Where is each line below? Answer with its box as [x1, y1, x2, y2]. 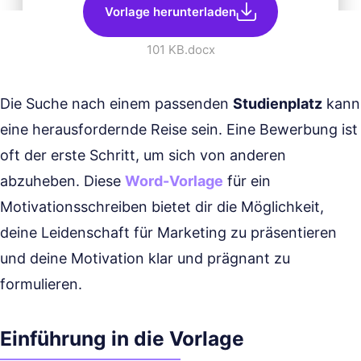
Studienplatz [233, 95, 322, 112]
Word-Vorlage [125, 172, 223, 189]
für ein [223, 172, 271, 189]
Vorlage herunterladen [105, 3, 236, 19]
